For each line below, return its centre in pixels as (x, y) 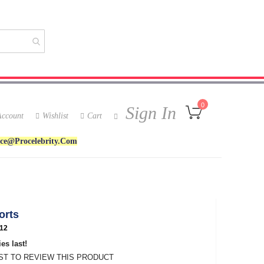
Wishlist (55, 115)
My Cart (218, 104)
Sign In (148, 113)
